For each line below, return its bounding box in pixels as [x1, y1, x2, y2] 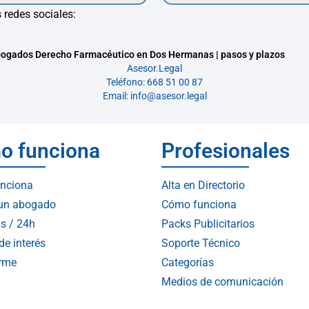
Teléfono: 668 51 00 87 [106, 76, 203, 88]
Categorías [161, 256, 214, 269]
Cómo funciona [161, 198, 237, 211]
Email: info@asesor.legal [102, 90, 207, 101]
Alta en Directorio [161, 179, 245, 192]
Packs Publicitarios [161, 217, 255, 230]
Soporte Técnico [161, 237, 240, 250]
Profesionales [161, 138, 290, 163]
